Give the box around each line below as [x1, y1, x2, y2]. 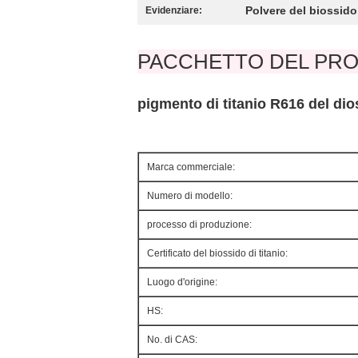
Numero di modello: [147, 190, 233, 201]
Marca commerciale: [147, 161, 235, 173]
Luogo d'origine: [147, 276, 217, 288]
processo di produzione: [147, 219, 252, 230]
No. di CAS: [147, 334, 197, 345]
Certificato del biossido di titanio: [147, 248, 288, 259]
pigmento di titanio [137, 96, 270, 112]
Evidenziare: [145, 5, 202, 16]
